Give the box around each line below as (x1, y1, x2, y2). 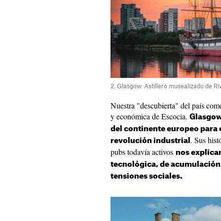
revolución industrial (110, 137, 190, 145)
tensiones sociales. (110, 173, 183, 180)
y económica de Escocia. (110, 111, 189, 121)
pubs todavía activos (110, 147, 176, 157)
